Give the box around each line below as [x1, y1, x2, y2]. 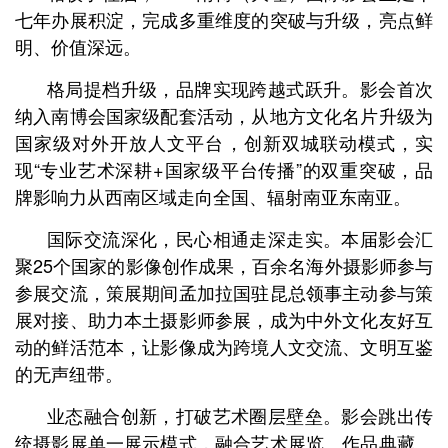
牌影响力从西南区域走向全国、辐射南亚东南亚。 [15, 183, 411, 209]
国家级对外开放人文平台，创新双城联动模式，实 [15, 129, 433, 155]
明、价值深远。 [15, 33, 141, 59]
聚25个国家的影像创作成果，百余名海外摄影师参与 [15, 252, 433, 278]
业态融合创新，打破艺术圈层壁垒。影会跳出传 [47, 402, 433, 428]
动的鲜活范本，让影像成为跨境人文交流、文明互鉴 [15, 333, 433, 359]
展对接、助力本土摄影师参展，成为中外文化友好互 [15, 306, 433, 332]
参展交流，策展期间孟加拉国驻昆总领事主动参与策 [15, 279, 433, 305]
